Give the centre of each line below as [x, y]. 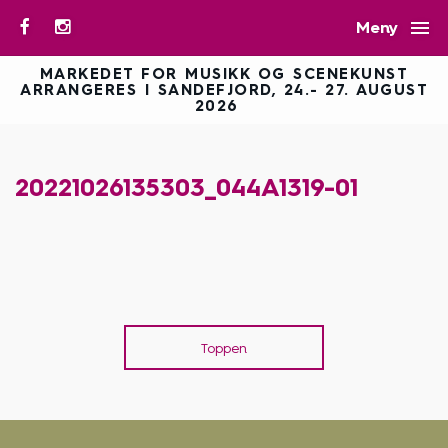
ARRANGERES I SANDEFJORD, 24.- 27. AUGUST [224, 90]
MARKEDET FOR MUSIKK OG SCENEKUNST [224, 74]
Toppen [224, 348]
